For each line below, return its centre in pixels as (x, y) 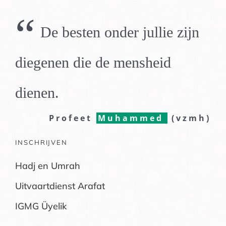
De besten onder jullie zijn (120, 32)
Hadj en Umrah (47, 165)
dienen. (37, 92)
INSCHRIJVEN (41, 142)
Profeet (73, 118)
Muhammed (133, 118)
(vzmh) (189, 118)
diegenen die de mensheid (93, 62)
